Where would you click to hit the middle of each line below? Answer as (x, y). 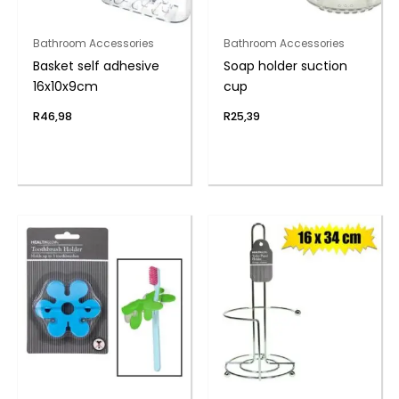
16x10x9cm (65, 87)
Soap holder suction (285, 66)
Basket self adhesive (96, 66)
